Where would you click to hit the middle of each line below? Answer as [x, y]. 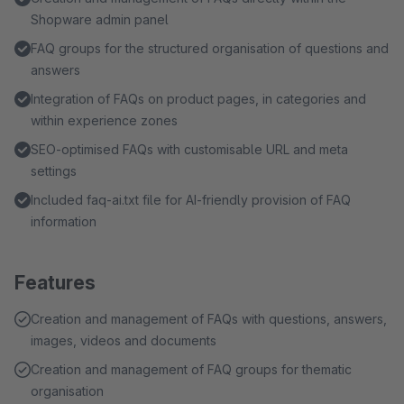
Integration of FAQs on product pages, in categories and [198, 99]
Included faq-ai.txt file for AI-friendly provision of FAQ [191, 200]
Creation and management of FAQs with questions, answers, [209, 319]
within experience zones [104, 120]
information [64, 221]
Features [55, 283]
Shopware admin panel [100, 19]
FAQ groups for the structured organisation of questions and [210, 48]
